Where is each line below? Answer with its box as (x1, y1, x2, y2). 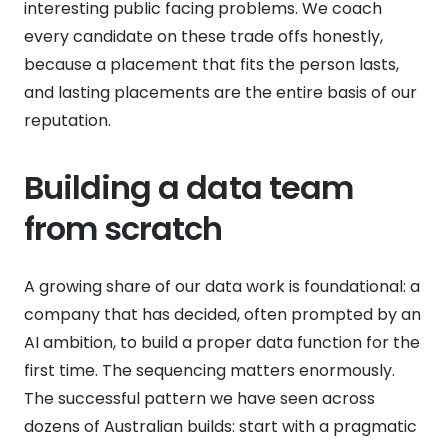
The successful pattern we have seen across (24, 386, 375, 410)
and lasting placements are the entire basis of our (24, 80, 417, 104)
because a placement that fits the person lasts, (24, 52, 399, 76)
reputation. (24, 108, 111, 132)
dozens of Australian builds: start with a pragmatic (24, 414, 417, 438)
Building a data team (24, 164, 353, 210)
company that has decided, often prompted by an (24, 302, 421, 326)
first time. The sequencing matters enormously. (24, 358, 395, 382)
